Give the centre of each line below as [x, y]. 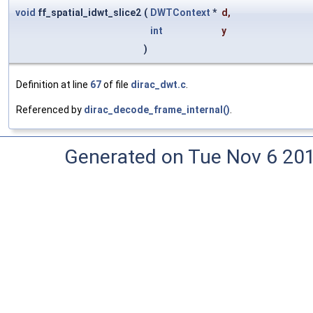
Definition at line [53, 85]
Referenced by [50, 110]
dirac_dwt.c [158, 85]
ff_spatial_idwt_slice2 [88, 13]
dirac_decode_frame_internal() [157, 110]
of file [116, 85]
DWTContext [180, 13]
